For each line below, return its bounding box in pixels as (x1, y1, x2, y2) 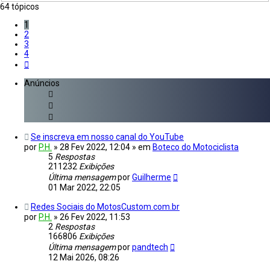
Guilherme (132, 172, 171, 183)
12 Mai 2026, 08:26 (48, 253, 119, 263)
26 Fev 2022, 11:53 (60, 212, 130, 222)
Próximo (28, 58, 60, 68)
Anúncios (24, 78, 60, 89)
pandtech (132, 242, 168, 253)
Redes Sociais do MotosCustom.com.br (31, 202, 180, 212)
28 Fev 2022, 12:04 (60, 142, 130, 152)
